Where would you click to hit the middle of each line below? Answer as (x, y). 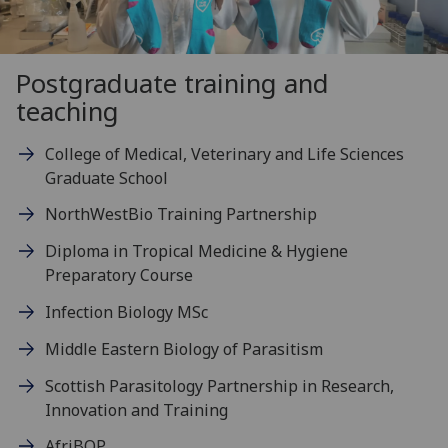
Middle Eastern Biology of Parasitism (183, 348)
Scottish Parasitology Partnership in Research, (219, 385)
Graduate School (106, 177)
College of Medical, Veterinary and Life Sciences (224, 153)
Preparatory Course (118, 275)
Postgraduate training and (172, 83)
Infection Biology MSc (126, 312)
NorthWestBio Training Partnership (180, 214)
